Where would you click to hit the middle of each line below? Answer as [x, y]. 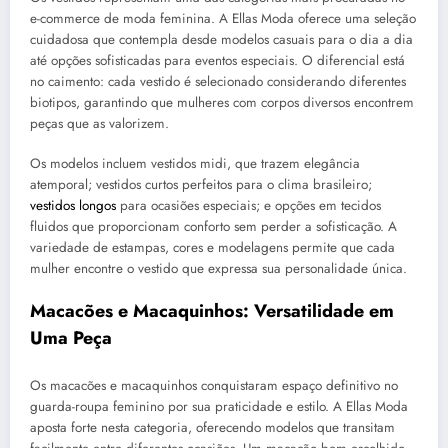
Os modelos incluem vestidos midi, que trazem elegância [195, 164]
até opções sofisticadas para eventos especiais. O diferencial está [217, 60]
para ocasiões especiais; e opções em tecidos [248, 206]
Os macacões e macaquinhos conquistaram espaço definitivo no [214, 385]
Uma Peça [71, 338]
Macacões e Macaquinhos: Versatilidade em [212, 311]
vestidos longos [73, 206]
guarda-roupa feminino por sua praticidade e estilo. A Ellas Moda [219, 406]
